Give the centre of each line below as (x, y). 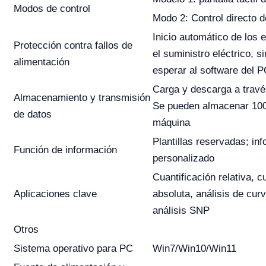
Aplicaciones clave (55, 194)
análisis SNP (181, 211)
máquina (171, 123)
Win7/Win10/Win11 (194, 249)
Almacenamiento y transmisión (82, 98)
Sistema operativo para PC (73, 249)
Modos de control (52, 9)
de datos (33, 115)
